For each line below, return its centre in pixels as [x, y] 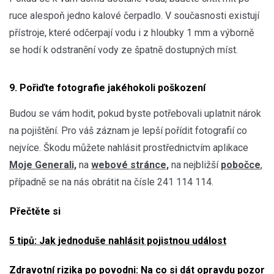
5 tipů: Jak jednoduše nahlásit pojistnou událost [118, 240]
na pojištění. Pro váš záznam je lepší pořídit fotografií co [128, 130]
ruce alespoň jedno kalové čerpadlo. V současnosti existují [134, 15]
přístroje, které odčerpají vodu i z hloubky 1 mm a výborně [131, 32]
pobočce [241, 165]
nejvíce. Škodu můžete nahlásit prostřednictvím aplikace [129, 147]
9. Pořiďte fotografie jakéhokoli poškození [107, 87]
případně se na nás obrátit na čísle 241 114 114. [113, 182]
